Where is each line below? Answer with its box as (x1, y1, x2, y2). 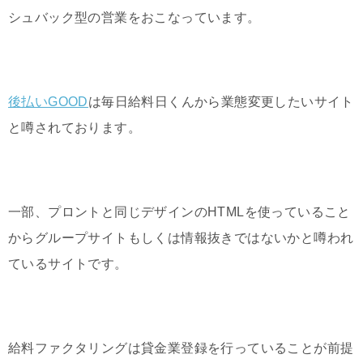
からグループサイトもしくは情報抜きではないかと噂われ (8, 230, 354, 245)
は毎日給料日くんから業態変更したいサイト (88, 94, 354, 109)
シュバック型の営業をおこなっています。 (8, 10, 261, 24)
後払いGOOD (8, 94, 88, 109)
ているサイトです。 (8, 256, 128, 271)
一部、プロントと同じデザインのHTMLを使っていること (8, 204, 351, 219)
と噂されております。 (8, 120, 141, 135)
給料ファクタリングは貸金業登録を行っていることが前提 (8, 340, 354, 355)
